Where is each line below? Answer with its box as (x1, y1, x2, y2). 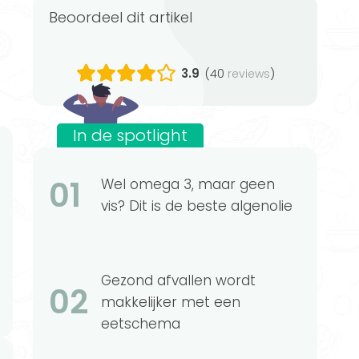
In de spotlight (73, 123, 188, 147)
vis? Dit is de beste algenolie (101, 196, 292, 216)
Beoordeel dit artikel (58, 7, 192, 27)
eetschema (101, 314, 180, 333)
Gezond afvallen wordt (101, 271, 256, 290)
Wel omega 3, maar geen (101, 175, 275, 194)
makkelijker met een (101, 292, 240, 312)
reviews (227, 65, 270, 82)
